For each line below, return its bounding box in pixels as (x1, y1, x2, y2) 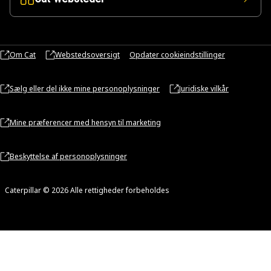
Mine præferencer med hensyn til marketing (10, 117, 161, 128)
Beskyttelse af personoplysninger (10, 151, 127, 162)
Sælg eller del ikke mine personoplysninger (10, 83, 160, 94)
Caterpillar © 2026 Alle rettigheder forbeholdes (5, 185, 169, 195)
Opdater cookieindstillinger (129, 50, 225, 60)
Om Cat (10, 50, 36, 60)
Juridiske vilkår (179, 83, 229, 94)
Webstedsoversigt (55, 50, 120, 60)
